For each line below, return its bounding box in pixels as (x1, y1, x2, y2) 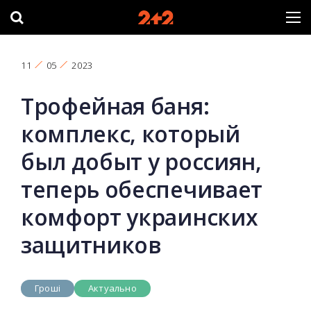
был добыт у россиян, (21, 146, 262, 176)
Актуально (87, 282, 137, 294)
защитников (21, 230, 162, 260)
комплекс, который (21, 119, 240, 149)
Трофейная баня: (21, 91, 210, 121)
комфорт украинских (21, 202, 258, 232)
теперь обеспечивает (21, 174, 262, 204)
